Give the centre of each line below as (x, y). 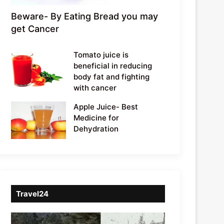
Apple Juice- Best (106, 106)
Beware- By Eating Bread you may (85, 16)
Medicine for (96, 117)
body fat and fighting (112, 76)
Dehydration (96, 128)
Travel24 (32, 193)
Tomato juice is (101, 54)
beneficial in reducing (113, 65)
